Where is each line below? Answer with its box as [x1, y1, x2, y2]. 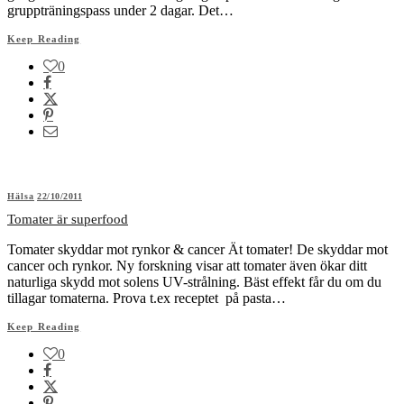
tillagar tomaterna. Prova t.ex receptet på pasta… [7, 289, 286, 306]
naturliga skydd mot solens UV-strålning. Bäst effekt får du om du [7, 273, 381, 289]
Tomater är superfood [7, 211, 128, 226]
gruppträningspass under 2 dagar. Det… [7, 2, 234, 18]
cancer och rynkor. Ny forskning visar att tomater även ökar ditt [7, 257, 367, 273]
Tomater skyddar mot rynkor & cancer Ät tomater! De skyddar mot [7, 241, 388, 257]
